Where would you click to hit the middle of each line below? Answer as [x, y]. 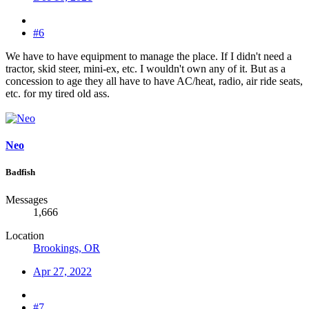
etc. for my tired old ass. [58, 93]
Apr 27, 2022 [62, 271]
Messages [27, 199]
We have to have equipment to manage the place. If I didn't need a [149, 56]
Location [25, 235]
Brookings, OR [67, 248]
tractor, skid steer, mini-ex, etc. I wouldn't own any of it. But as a [146, 68]
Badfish [20, 172]
